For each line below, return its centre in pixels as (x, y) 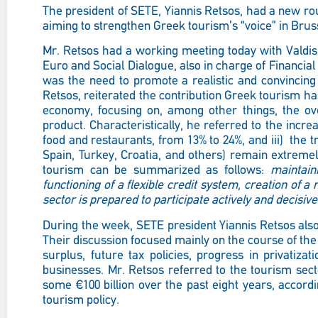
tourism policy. (81, 300)
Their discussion (85, 241)
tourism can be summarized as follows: (153, 171)
